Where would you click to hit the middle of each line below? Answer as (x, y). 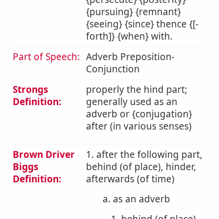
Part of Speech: (46, 57)
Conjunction (113, 69)
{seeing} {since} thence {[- (142, 24)
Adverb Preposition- (130, 57)
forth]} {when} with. (129, 36)
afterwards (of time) (130, 179)
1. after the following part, (144, 154)
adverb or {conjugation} (139, 114)
